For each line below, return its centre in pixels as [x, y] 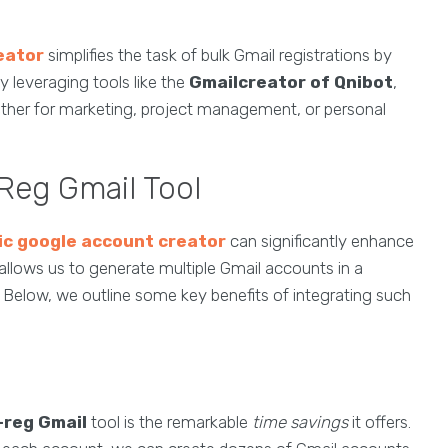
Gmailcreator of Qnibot [291, 82]
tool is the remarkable [169, 422]
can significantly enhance [320, 241]
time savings [300, 422]
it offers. [379, 422]
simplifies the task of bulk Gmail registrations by [218, 55]
